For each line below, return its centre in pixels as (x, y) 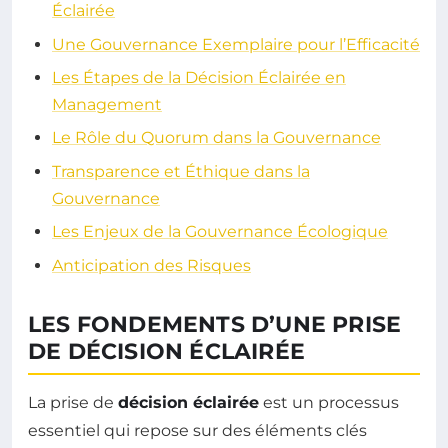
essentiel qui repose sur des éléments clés (197, 430)
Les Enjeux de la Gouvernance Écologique (220, 232)
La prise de (73, 402)
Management (107, 104)
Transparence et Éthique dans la (181, 171)
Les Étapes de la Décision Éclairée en (199, 77)
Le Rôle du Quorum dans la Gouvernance (216, 138)
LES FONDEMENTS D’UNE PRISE (215, 324)
